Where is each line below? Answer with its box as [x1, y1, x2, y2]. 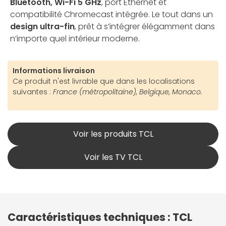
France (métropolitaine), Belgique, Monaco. [51, 87, 202, 97]
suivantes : [13, 87, 51, 97]
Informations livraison [13, 66, 95, 76]
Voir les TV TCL [84, 151, 142, 163]
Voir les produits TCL [73, 128, 153, 140]
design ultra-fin [10, 21, 75, 33]
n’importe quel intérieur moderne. [10, 33, 140, 45]
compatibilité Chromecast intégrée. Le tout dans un [10, 9, 213, 21]
